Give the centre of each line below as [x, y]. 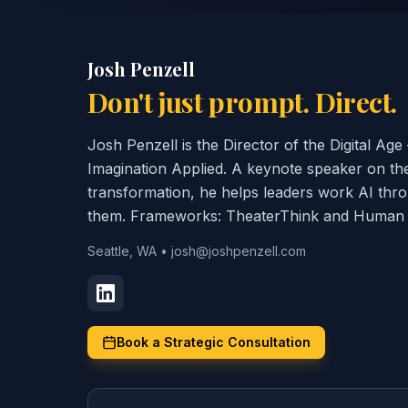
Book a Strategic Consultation [214, 342]
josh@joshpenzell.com [239, 251]
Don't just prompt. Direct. [242, 102]
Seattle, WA [122, 251]
